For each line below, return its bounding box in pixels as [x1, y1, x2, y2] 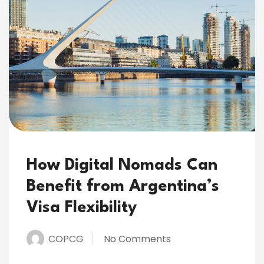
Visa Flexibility [27, 199, 137, 216]
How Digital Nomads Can [27, 157, 217, 174]
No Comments [104, 232, 171, 246]
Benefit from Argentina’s [27, 178, 219, 195]
